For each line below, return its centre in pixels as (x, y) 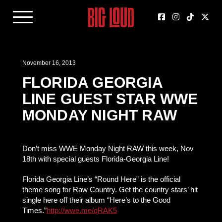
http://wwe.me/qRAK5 (82, 210)
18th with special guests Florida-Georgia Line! (95, 159)
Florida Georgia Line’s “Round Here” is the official (101, 179)
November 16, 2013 (49, 63)
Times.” (34, 210)
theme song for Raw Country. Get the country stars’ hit (110, 190)
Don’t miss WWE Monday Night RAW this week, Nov (108, 148)
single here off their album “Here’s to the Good (96, 200)
